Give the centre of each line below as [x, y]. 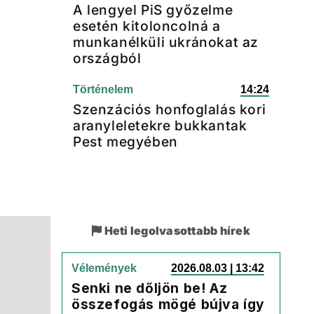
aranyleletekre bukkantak [160, 125]
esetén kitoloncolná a [147, 26]
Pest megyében [125, 142]
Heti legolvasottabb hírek [176, 231]
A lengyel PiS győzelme [153, 10]
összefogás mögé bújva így [169, 304]
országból [107, 58]
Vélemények [104, 268]
